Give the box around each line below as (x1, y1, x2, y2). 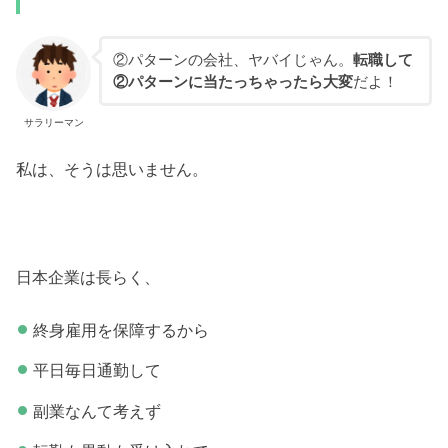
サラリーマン (23, 117, 84, 129)
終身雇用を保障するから (32, 320, 209, 339)
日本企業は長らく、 (16, 268, 161, 287)
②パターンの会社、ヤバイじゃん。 (112, 51, 353, 68)
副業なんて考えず (32, 401, 161, 420)
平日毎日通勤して (32, 361, 161, 380)
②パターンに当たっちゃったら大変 (112, 73, 353, 90)
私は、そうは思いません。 (16, 159, 209, 178)
